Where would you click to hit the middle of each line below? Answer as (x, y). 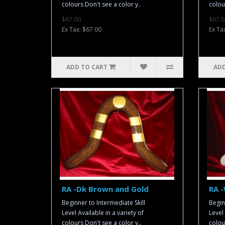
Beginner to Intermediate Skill (103, 203)
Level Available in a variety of (103, 213)
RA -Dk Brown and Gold (105, 189)
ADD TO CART (87, 67)
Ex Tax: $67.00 (82, 29)
